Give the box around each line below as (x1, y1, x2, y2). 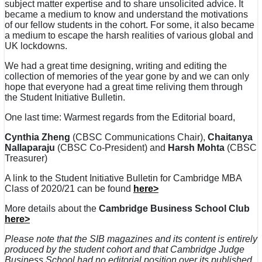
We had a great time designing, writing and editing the (5, 61, 227, 71)
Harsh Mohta (168, 143, 227, 153)
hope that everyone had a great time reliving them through (5, 82, 243, 92)
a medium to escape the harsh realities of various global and (5, 30, 253, 41)
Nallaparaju (5, 143, 55, 153)
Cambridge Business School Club (99, 204, 250, 214)
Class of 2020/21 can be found (5, 184, 133, 194)
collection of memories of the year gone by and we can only (5, 71, 249, 82)
